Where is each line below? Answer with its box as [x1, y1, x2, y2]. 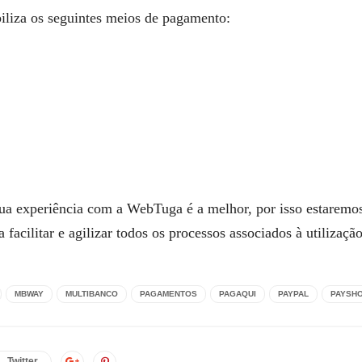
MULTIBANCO [65, 289, 118, 298]
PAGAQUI [219, 289, 256, 298]
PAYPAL [278, 289, 309, 298]
